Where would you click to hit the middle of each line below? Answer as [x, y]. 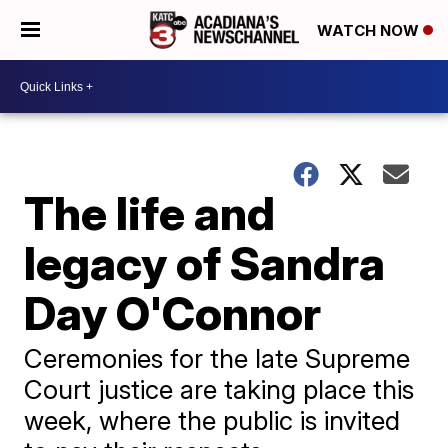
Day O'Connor [173, 313]
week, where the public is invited [212, 420]
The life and [150, 213]
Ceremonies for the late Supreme [217, 358]
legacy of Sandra [205, 263]
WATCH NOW [370, 31]
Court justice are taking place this [219, 389]
